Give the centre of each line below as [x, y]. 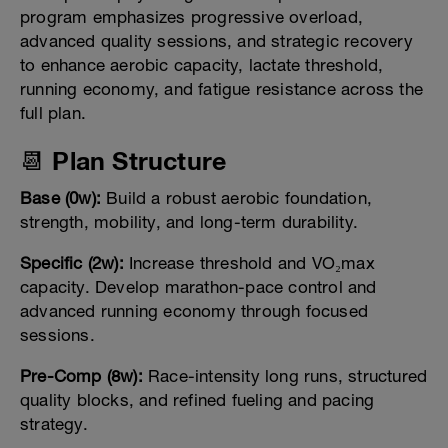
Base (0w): [60, 198]
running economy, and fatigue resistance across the [222, 89]
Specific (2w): [72, 263]
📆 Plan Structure [123, 161]
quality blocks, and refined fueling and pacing [197, 400]
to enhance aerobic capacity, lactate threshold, [202, 65]
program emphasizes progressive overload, [192, 17]
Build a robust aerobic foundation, [236, 198]
